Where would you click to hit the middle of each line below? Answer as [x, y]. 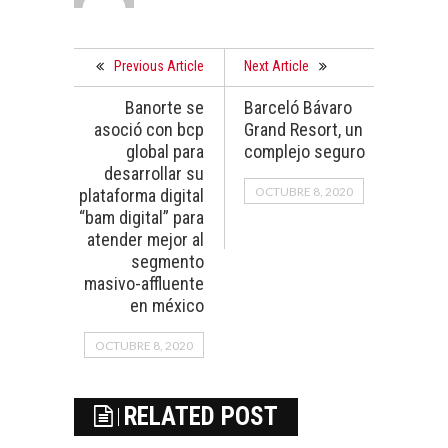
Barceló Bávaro [298, 107]
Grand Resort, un [303, 129]
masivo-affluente [144, 283]
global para [165, 151]
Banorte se [164, 107]
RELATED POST [201, 416]
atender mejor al [145, 239]
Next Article [276, 65]
